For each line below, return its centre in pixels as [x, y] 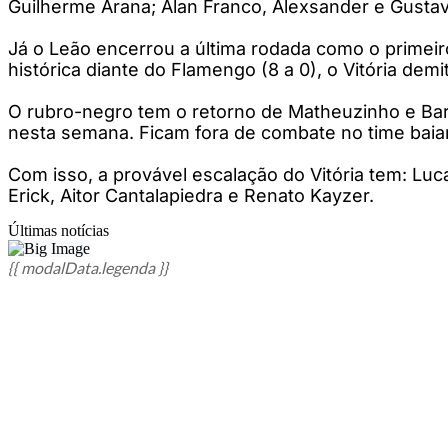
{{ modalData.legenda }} [88, 267]
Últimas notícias [58, 230]
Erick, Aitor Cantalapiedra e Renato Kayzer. [191, 195]
